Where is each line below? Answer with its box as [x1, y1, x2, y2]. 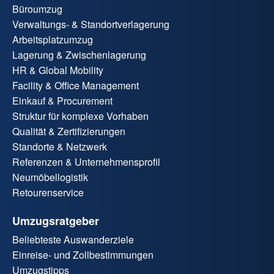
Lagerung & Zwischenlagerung [12, 47, 146, 62]
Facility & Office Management [12, 78, 139, 92]
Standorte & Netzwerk [12, 139, 107, 154]
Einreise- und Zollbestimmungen [12, 247, 154, 262]
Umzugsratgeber [12, 212, 99, 229]
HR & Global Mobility [12, 62, 103, 77]
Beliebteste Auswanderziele [12, 232, 134, 246]
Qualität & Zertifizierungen [12, 124, 125, 138]
